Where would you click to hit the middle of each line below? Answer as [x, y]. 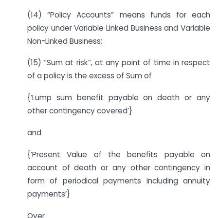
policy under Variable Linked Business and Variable [119, 28]
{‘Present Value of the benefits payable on [119, 154]
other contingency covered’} [80, 111]
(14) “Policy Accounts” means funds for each [119, 15]
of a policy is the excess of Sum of [90, 76]
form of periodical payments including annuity [119, 181]
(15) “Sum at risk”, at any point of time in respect [119, 63]
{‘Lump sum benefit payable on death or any [119, 98]
